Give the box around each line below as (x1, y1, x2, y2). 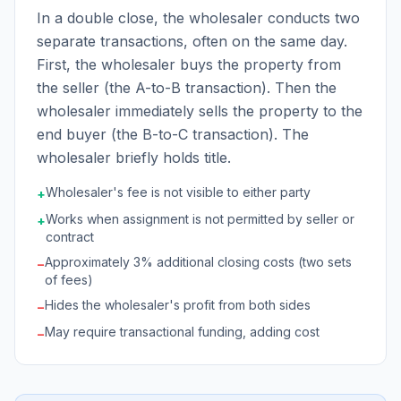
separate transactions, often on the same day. (37, 32, 347, 50)
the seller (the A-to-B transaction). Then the (37, 79, 337, 97)
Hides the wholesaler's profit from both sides (45, 297, 311, 312)
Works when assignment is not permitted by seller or (46, 211, 354, 226)
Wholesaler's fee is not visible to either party (46, 184, 311, 200)
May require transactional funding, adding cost (45, 324, 320, 339)
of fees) (45, 272, 93, 287)
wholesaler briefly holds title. (37, 149, 231, 166)
